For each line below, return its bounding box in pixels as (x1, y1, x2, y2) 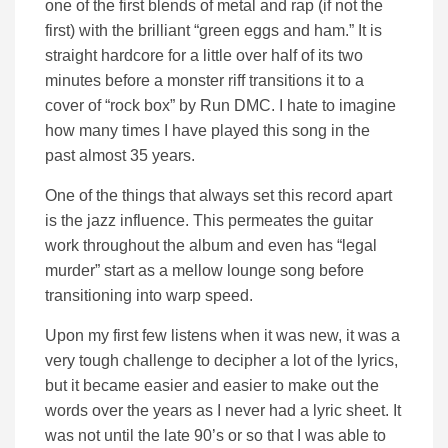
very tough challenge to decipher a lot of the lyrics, (45, 352, 398, 370)
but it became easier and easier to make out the (45, 377, 379, 395)
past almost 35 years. (45, 147, 195, 165)
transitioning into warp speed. (45, 287, 253, 305)
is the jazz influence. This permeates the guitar (45, 212, 373, 230)
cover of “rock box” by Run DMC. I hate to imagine (45, 97, 396, 115)
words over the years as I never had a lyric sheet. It (45, 402, 401, 420)
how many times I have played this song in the (45, 122, 370, 140)
